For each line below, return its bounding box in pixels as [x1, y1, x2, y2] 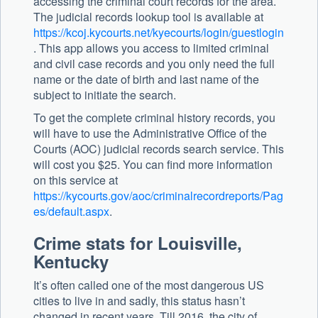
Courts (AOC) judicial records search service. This [33, 141, 284, 158]
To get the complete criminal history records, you [33, 109, 275, 126]
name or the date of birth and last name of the [33, 71, 259, 88]
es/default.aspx [33, 203, 109, 220]
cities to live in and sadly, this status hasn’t [33, 292, 245, 309]
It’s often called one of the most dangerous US [33, 277, 264, 294]
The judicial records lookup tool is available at [33, 9, 263, 26]
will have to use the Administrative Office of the [33, 125, 267, 142]
